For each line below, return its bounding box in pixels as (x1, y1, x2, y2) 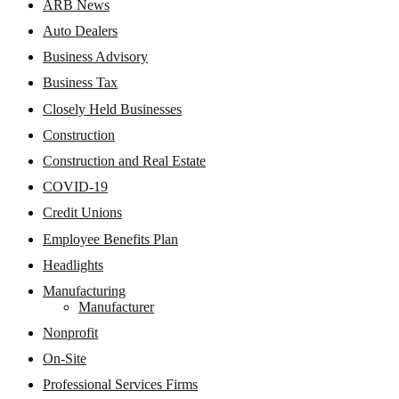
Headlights (43, 256, 103, 273)
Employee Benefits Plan (43, 231, 178, 247)
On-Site (43, 351, 86, 367)
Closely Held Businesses (43, 101, 182, 117)
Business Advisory (43, 49, 148, 65)
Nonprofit (43, 325, 98, 341)
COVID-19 (43, 179, 108, 195)
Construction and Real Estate (43, 152, 206, 168)
